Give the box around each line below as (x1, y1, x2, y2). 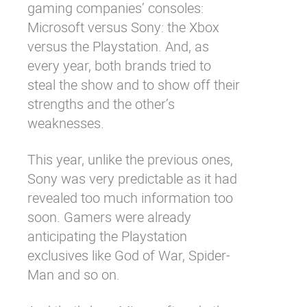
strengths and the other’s (27, 95, 175, 113)
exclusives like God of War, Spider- (27, 246, 230, 265)
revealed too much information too (27, 188, 233, 207)
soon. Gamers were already (27, 208, 191, 226)
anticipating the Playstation (27, 227, 187, 245)
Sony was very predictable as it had (27, 169, 237, 188)
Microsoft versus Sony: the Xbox (27, 18, 219, 36)
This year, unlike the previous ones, (27, 150, 233, 169)
